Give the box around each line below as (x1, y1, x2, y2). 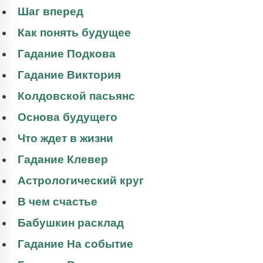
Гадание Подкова (18, 48, 116, 60)
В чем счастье (18, 195, 97, 208)
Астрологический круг (18, 174, 144, 187)
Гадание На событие (18, 238, 133, 251)
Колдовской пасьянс (18, 90, 135, 103)
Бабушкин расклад (18, 217, 124, 230)
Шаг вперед (18, 5, 83, 18)
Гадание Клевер (18, 153, 108, 166)
